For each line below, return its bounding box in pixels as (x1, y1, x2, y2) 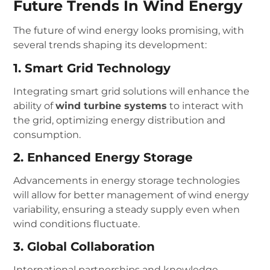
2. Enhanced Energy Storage (13, 149, 193, 165)
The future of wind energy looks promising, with (13, 25, 245, 37)
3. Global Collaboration (13, 239, 155, 254)
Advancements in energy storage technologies (13, 174, 240, 186)
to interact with (167, 99, 244, 111)
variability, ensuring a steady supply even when (13, 203, 240, 215)
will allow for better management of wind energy (13, 189, 250, 201)
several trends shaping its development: (13, 39, 207, 51)
